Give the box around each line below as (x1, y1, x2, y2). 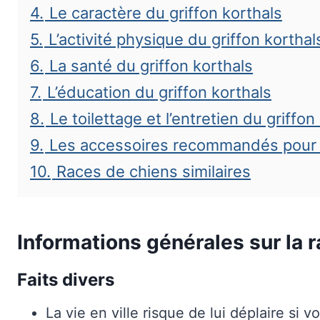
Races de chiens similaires (56, 162, 251, 181)
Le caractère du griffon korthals (49, 4, 282, 22)
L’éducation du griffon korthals (47, 83, 271, 101)
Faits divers (17, 269, 114, 290)
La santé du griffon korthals (49, 56, 253, 75)
